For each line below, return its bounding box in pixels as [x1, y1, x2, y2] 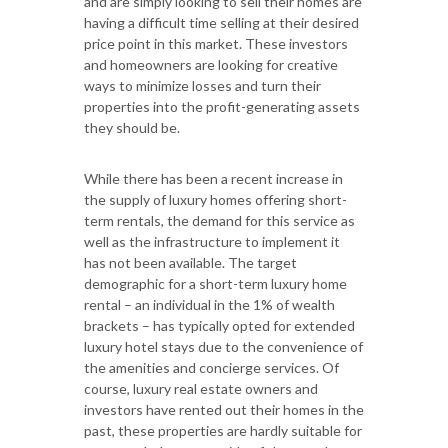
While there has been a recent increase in [84, 170, 343, 188]
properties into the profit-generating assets [84, 98, 360, 116]
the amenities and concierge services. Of [84, 359, 339, 377]
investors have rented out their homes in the [84, 401, 364, 419]
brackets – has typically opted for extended [84, 317, 355, 335]
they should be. [84, 119, 180, 137]
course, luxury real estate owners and [84, 380, 318, 398]
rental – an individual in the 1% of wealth [84, 296, 335, 314]
